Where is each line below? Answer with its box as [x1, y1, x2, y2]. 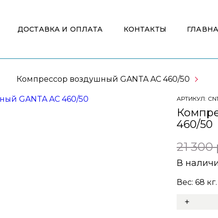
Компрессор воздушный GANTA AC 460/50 [17, 74, 190, 84]
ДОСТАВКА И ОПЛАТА [17, 25, 103, 34]
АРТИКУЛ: [177, 94, 208, 102]
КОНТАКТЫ [123, 25, 166, 34]
